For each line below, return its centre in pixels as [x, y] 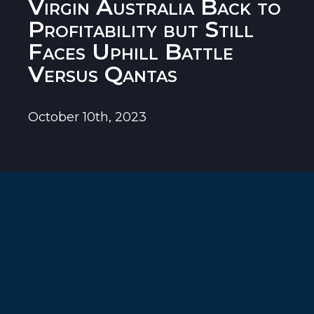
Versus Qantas [103, 74]
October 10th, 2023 [87, 117]
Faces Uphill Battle [131, 52]
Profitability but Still [141, 29]
